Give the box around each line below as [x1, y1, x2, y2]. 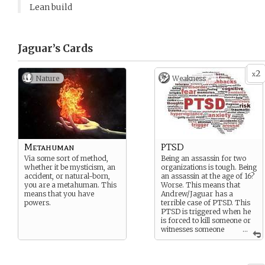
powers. [24, 198, 51, 207]
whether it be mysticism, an [24, 163, 115, 172]
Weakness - [172, 74, 212, 83]
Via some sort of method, [24, 154, 108, 163]
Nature [35, 74, 59, 83]
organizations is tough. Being [161, 163, 257, 172]
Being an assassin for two [161, 154, 246, 163]
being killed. [161, 234, 200, 243]
